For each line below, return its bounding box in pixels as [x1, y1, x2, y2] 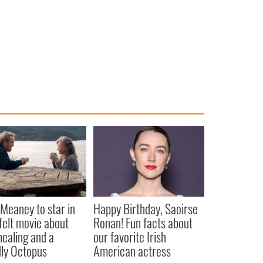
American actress [93, 241, 171, 261]
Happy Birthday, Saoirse [93, 199, 198, 218]
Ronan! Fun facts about [93, 213, 193, 232]
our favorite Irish [93, 227, 166, 247]
